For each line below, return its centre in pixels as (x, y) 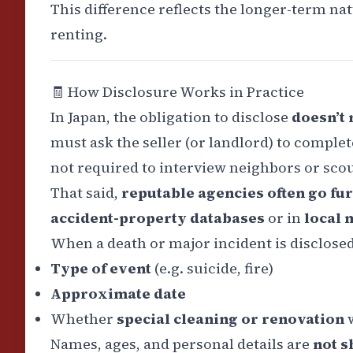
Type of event (101, 269)
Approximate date (118, 294)
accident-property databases (158, 218)
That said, (84, 193)
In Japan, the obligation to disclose (171, 117)
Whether (82, 319)
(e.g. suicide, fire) (212, 269)
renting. (79, 35)
